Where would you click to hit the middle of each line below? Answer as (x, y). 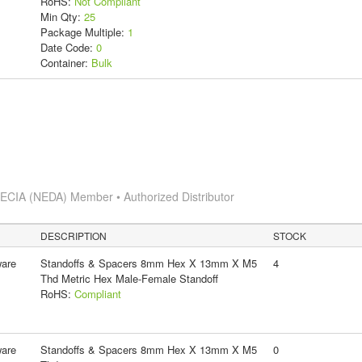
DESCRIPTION (74, 235)
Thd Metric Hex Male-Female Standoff (129, 278)
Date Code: (68, 47)
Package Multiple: (84, 32)
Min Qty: (62, 16)
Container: (65, 62)
